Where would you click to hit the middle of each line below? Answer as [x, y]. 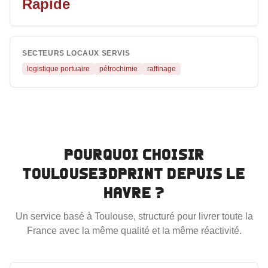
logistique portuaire [58, 69]
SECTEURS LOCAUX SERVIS [76, 53]
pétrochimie [118, 69]
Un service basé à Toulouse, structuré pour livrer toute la [134, 216]
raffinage [162, 69]
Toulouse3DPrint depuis [124, 173]
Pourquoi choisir [134, 154]
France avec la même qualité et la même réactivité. [134, 231]
